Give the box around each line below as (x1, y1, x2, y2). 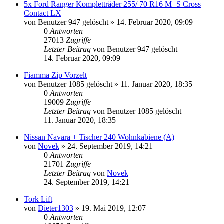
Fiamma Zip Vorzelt (24, 71, 87, 80)
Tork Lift (24, 195, 52, 204)
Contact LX (24, 9, 61, 18)
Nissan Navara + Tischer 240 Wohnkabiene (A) (24, 133, 174, 142)
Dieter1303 (38, 204, 73, 213)
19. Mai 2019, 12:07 (81, 204, 146, 213)
